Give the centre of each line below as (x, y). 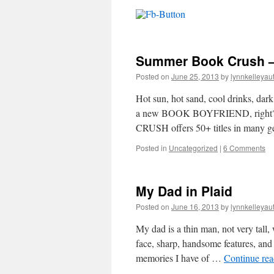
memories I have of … (180, 258)
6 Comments (244, 148)
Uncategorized (193, 148)
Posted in (151, 148)
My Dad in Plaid (184, 191)
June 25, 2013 (195, 76)
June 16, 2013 (195, 206)
